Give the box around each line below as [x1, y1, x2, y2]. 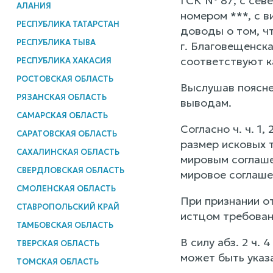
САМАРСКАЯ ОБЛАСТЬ [16, 110, 108, 121]
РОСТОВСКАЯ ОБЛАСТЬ [16, 73, 113, 84]
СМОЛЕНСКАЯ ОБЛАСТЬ [16, 183, 116, 194]
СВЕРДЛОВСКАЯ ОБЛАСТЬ [16, 165, 124, 175]
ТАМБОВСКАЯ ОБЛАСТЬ [16, 219, 113, 230]
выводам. [180, 96, 232, 110]
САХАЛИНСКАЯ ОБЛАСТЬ [16, 146, 119, 157]
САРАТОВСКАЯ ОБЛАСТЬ [16, 128, 117, 139]
